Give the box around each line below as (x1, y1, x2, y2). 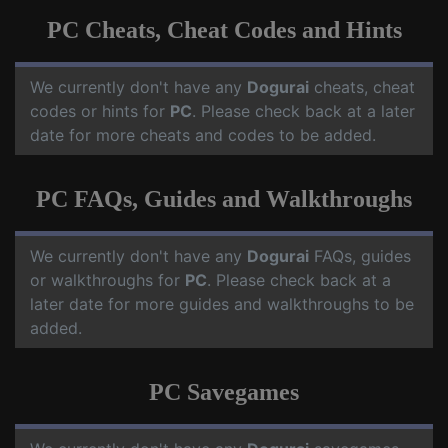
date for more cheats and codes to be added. (30, 125, 376, 145)
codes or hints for (30, 101, 170, 121)
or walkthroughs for (30, 270, 185, 290)
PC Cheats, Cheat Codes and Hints (46, 17, 402, 43)
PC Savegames (149, 379, 299, 405)
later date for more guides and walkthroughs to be (30, 294, 414, 314)
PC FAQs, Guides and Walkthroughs (36, 186, 412, 212)
